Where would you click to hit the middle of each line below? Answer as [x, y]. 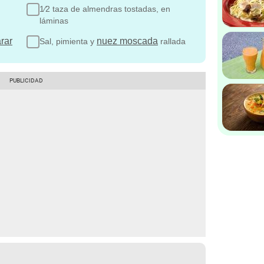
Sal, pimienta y [68, 41]
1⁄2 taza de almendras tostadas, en [105, 9]
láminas [54, 20]
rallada [172, 41]
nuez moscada [127, 41]
